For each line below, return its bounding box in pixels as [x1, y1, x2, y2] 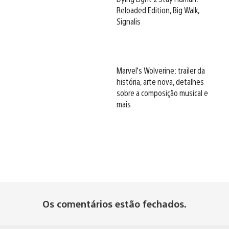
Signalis [117, 16, 141, 27]
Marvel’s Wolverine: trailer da [117, 65, 205, 76]
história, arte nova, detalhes [117, 76, 204, 87]
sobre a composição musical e [117, 87, 208, 99]
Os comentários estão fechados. [42, 198, 187, 210]
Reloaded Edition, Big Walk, [117, 5, 199, 16]
